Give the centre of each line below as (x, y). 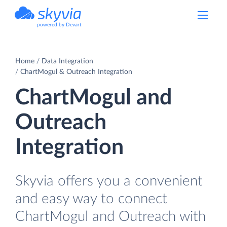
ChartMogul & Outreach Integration (76, 72)
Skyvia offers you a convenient (109, 181)
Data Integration (67, 61)
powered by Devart (59, 25)
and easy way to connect (91, 199)
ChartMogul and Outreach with (110, 216)
